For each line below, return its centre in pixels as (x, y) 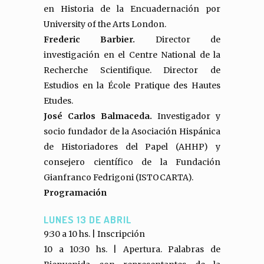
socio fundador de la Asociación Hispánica (132, 131)
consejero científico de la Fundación (132, 162)
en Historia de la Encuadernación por (132, 9)
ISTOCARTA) (165, 177)
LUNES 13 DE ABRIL (88, 220)
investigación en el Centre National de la (132, 55)
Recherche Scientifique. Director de (132, 70)
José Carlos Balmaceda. (100, 116)
